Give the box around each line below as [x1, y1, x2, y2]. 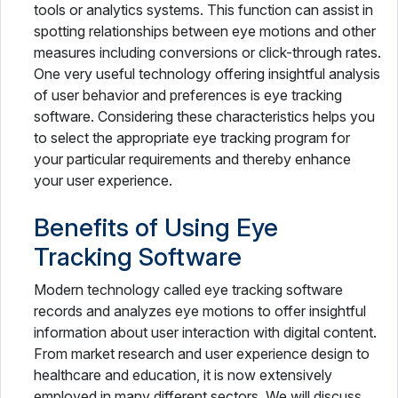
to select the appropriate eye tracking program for [34, 129, 350, 147]
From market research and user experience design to [34, 345, 370, 362]
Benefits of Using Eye [34, 212, 278, 243]
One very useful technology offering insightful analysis [34, 65, 380, 83]
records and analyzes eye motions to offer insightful [34, 302, 366, 320]
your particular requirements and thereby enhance [34, 150, 351, 168]
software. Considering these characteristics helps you [34, 107, 375, 125]
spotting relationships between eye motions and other [34, 22, 376, 40]
